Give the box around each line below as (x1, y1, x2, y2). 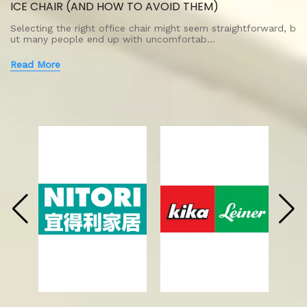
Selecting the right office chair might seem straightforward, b (10, 23, 296, 34)
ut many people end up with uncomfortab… (10, 34, 215, 45)
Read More (10, 59, 60, 71)
